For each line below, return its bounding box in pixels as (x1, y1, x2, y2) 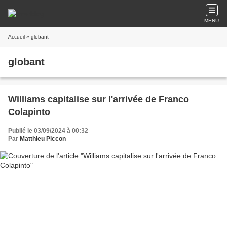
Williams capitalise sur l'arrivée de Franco (8, 94, 189, 104)
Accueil (8, 34, 25, 40)
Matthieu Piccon (20, 135, 66, 142)
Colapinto (8, 107, 50, 117)
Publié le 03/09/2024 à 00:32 (8, 127, 88, 134)
